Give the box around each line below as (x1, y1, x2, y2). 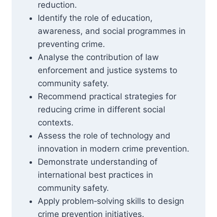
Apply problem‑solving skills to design (38, 196, 184, 206)
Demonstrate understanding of (38, 157, 157, 167)
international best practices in (38, 170, 153, 180)
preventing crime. (38, 39, 105, 49)
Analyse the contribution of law (38, 52, 159, 62)
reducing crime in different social (38, 105, 165, 114)
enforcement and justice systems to (38, 65, 177, 75)
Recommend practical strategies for (38, 92, 176, 101)
